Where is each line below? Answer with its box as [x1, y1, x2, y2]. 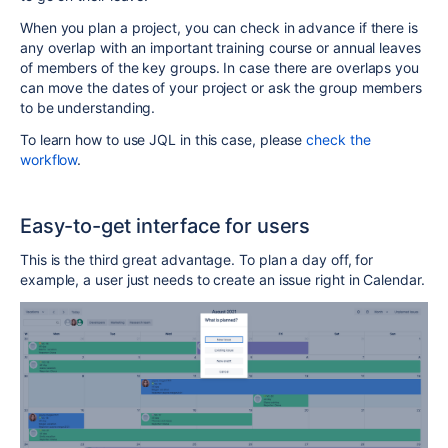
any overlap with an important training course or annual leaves [20, 39, 421, 57]
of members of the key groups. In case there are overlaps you [20, 59, 419, 77]
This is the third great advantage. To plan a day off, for [20, 251, 374, 269]
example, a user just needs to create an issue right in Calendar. [20, 271, 425, 289]
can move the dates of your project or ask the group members [20, 79, 423, 97]
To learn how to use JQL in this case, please [20, 131, 307, 149]
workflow [20, 151, 78, 169]
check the [306, 131, 371, 149]
